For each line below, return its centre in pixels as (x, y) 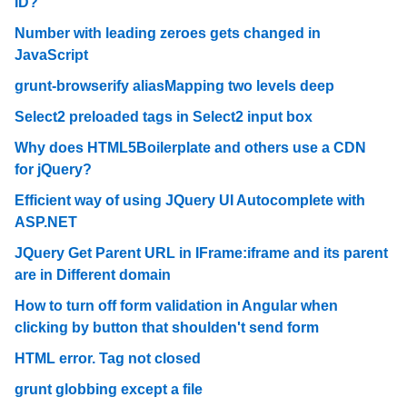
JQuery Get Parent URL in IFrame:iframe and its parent (201, 253)
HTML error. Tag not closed (108, 358)
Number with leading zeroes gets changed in (168, 33)
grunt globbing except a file (109, 389)
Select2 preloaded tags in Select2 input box (164, 117)
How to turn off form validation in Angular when (176, 306)
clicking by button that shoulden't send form (167, 328)
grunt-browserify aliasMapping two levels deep (174, 86)
